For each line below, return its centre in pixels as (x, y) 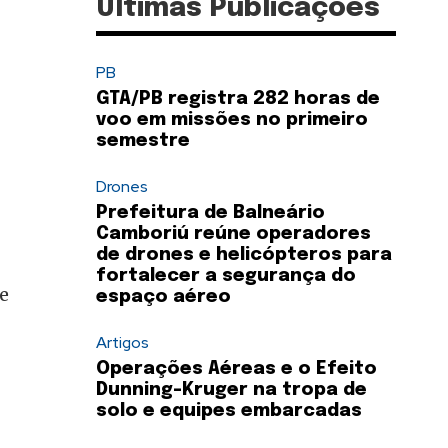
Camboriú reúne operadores (233, 234)
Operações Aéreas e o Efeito (236, 369)
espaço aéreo (163, 297)
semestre (143, 141)
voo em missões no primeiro (232, 120)
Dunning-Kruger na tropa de (231, 390)
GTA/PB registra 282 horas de (238, 99)
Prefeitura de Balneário (210, 213)
